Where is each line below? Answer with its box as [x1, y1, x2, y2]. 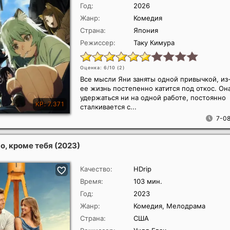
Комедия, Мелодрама [133, 202, 205, 210]
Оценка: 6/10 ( [80, 65, 119, 70]
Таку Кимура [133, 39, 175, 47]
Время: [80, 177, 103, 185]
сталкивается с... [80, 103, 137, 111]
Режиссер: [80, 39, 116, 47]
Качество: [80, 165, 112, 173]
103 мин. [133, 177, 162, 185]
